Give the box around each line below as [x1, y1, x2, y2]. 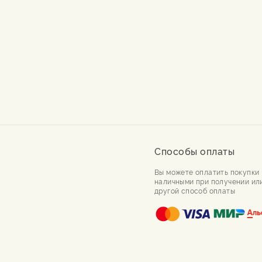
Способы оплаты [154, 144, 235, 157]
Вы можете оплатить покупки [154, 166, 260, 177]
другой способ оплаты [154, 185, 235, 195]
